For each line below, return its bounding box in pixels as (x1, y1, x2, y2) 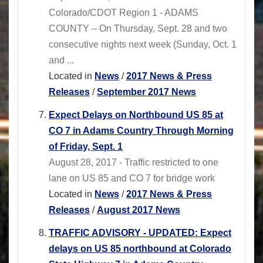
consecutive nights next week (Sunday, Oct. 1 (49, 39, 237, 50)
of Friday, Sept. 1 (49, 141, 123, 152)
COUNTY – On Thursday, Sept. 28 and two (49, 23, 227, 34)
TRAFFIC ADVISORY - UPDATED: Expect (49, 228, 231, 238)
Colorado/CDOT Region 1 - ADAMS (49, 8, 198, 18)
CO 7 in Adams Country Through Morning (49, 126, 234, 136)
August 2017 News (97, 205, 180, 215)
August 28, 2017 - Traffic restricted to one (49, 157, 218, 168)
